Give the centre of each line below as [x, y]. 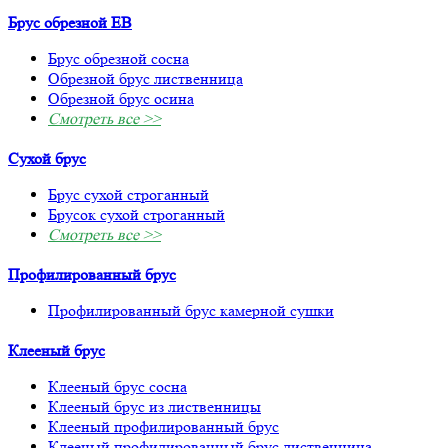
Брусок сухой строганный [136, 214]
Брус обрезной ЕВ [70, 22]
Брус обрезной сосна [118, 58]
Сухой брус [47, 158]
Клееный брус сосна [117, 386]
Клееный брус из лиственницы [154, 406]
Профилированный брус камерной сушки [191, 310]
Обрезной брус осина [121, 98]
